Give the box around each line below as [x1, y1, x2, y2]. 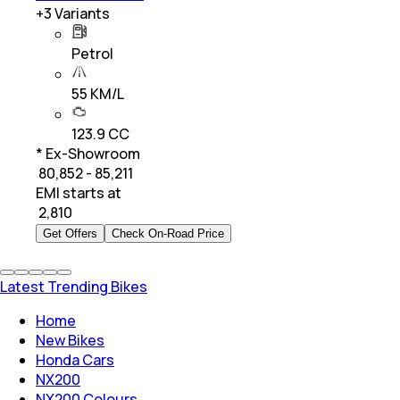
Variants [52, 3, 110, 23]
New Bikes [36, 329, 104, 350]
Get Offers [43, 226, 97, 240]
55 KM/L [71, 83, 124, 104]
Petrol [71, 43, 113, 63]
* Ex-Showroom [36, 143, 140, 163]
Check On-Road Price [112, 226, 224, 240]
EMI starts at [36, 182, 121, 203]
